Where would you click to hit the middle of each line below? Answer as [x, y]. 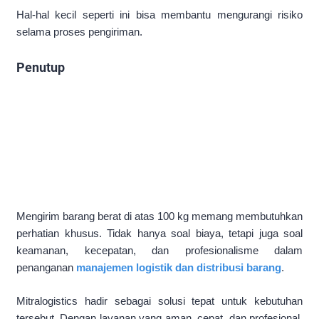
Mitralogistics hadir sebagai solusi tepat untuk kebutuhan [159, 300]
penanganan [46, 268]
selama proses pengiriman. [79, 32]
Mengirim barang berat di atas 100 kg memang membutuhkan [159, 216]
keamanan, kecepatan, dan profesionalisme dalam [159, 251]
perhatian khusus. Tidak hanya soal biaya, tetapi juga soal [159, 234]
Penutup [41, 68]
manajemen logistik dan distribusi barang [179, 268]
